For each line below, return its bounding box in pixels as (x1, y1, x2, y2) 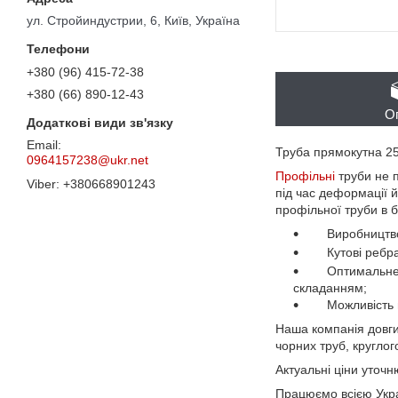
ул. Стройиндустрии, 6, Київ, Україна (27, 13, 240, 28)
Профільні (275, 169, 335, 183)
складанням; (293, 281, 367, 295)
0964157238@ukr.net (27, 153, 148, 168)
